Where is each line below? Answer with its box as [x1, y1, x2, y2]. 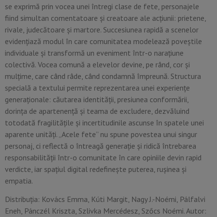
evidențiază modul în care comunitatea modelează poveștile [5, 36, 202, 46]
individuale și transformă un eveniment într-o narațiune [5, 47, 184, 58]
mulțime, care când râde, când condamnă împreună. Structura [5, 71, 201, 81]
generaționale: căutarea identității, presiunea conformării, [5, 94, 188, 104]
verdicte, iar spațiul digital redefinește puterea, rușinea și [5, 164, 186, 174]
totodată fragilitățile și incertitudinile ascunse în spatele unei [5, 117, 204, 127]
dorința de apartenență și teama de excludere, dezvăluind [5, 106, 189, 116]
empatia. [5, 175, 33, 186]
